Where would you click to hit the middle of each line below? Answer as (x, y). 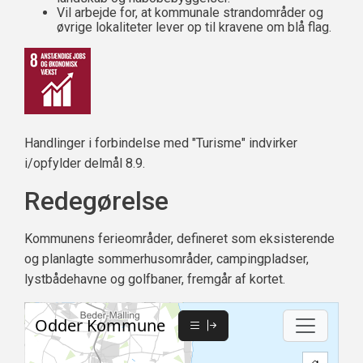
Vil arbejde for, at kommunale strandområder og (190, 13)
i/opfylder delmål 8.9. (85, 163)
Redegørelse (96, 201)
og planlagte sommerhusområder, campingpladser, (167, 259)
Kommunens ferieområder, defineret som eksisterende (179, 239)
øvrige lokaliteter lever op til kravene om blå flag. (194, 27)
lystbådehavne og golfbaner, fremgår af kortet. (155, 279)
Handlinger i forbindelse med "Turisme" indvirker (161, 143)
